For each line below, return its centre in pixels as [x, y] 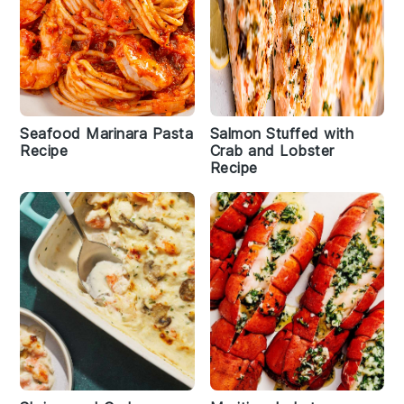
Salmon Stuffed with [281, 133]
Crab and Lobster [272, 151]
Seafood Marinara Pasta [107, 133]
